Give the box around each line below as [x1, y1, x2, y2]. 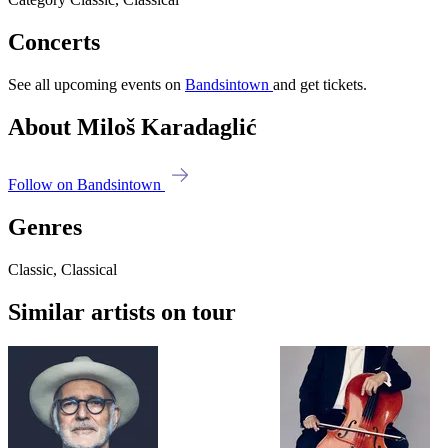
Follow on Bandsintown [8, 176, 165, 194]
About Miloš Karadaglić [8, 113, 257, 140]
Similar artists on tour [8, 299, 236, 326]
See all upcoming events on [8, 75, 185, 93]
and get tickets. [273, 75, 367, 93]
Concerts [8, 28, 100, 55]
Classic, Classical [8, 261, 117, 279]
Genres [8, 214, 82, 241]
